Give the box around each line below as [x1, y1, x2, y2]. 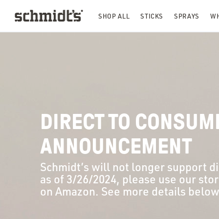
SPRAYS [174, 12, 200, 20]
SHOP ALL [98, 12, 130, 20]
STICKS [140, 12, 164, 20]
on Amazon [40, 184, 95, 199]
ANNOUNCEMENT [40, 133, 192, 158]
